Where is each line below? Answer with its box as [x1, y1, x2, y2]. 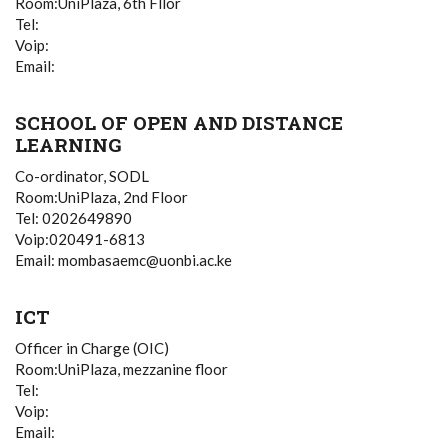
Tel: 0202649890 [15, 209, 132, 227]
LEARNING [15, 132, 122, 157]
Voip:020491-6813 [15, 230, 145, 248]
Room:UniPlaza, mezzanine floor [15, 360, 228, 378]
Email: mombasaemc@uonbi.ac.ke [15, 251, 232, 269]
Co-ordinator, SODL [15, 167, 149, 185]
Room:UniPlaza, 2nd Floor [15, 188, 188, 206]
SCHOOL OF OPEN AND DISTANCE [15, 110, 343, 135]
